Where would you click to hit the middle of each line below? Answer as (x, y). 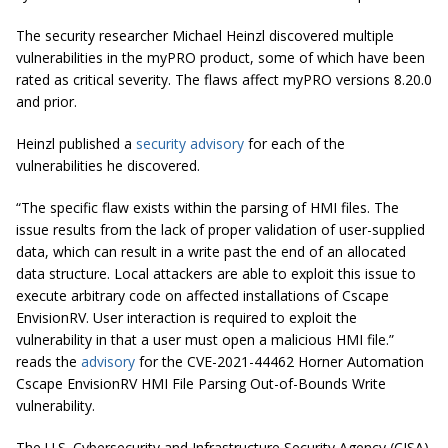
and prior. (46, 101)
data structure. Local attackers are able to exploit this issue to (216, 273)
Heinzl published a (76, 143)
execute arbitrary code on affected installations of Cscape (202, 295)
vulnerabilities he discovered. (108, 165)
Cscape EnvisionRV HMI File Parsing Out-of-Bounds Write (201, 383)
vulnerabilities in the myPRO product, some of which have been (220, 57)
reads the (48, 361)
